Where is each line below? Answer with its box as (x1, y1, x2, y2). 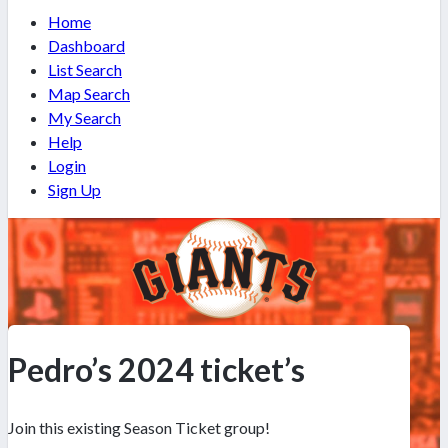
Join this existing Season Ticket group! (8, 417, 270, 437)
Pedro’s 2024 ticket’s (8, 350, 305, 390)
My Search (48, 108, 121, 127)
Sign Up (48, 180, 101, 199)
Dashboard (48, 36, 125, 55)
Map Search (48, 84, 130, 103)
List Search (48, 60, 122, 79)
